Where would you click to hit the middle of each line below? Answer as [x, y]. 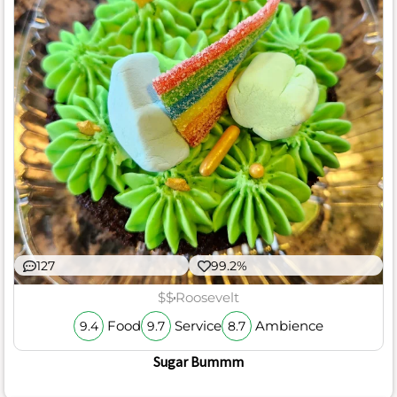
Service [196, 326]
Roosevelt [207, 298]
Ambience [287, 326]
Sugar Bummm [198, 361]
